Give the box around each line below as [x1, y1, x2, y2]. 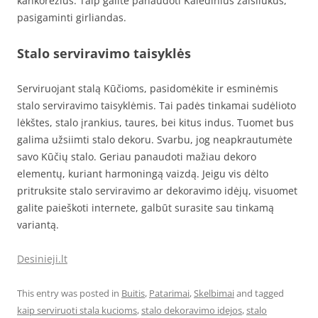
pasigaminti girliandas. [17, 10, 126, 24]
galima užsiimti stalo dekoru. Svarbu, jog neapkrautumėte [17, 132, 292, 146]
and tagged [234, 286, 284, 300]
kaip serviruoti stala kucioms [17, 303, 137, 317]
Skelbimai [194, 286, 234, 300]
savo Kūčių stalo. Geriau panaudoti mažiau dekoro [17, 149, 256, 163]
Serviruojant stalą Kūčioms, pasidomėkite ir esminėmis [17, 81, 278, 95]
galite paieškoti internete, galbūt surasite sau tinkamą [17, 200, 274, 214]
